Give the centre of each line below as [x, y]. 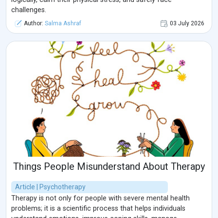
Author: [34, 23]
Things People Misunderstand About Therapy [109, 167]
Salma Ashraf [63, 23]
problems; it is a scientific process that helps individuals [98, 209]
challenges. [29, 10]
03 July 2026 [187, 23]
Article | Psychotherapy [50, 187]
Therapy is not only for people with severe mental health [100, 199]
